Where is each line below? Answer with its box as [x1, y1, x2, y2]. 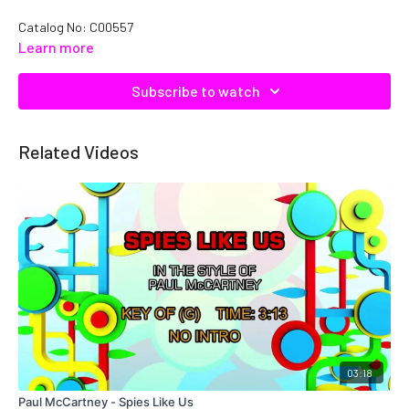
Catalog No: [18, 18, 89, 35]
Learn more [18, 37, 94, 56]
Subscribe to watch [131, 81, 260, 100]
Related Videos [18, 140, 139, 163]
